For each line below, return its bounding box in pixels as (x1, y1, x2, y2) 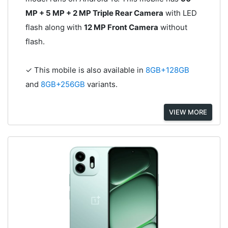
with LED (163, 8, 197, 18)
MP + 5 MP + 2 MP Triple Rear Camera (25, 8, 163, 18)
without (158, 22, 187, 33)
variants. (87, 79, 118, 90)
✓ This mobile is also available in (25, 65, 146, 75)
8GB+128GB (145, 65, 189, 75)
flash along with (25, 22, 84, 33)
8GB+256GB (40, 79, 87, 90)
